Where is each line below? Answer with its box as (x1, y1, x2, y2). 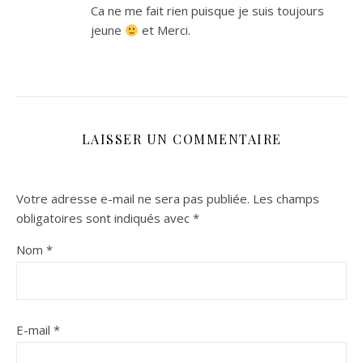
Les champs (253, 190, 319, 207)
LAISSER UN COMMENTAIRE (81, 130, 282, 147)
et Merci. (139, 22, 191, 38)
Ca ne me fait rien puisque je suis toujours (91, 2, 324, 19)
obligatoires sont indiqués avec (16, 210, 193, 226)
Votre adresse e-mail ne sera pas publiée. (16, 190, 250, 207)
